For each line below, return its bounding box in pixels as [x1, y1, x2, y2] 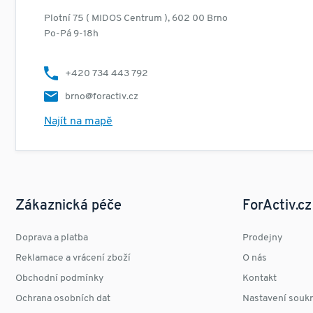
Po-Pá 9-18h [44, 29, 99, 39]
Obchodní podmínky [15, 272, 103, 284]
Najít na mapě [44, 116, 112, 127]
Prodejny [242, 232, 282, 243]
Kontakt [242, 272, 277, 284]
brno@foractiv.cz [65, 92, 138, 102]
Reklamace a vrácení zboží [15, 252, 131, 263]
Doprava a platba [15, 232, 88, 243]
